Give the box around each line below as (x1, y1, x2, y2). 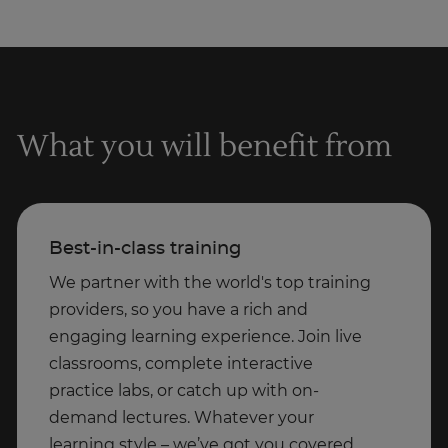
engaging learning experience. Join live (49, 329, 362, 346)
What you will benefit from (17, 127, 392, 167)
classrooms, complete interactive (49, 356, 313, 373)
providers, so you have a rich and (49, 302, 308, 319)
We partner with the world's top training (49, 275, 371, 292)
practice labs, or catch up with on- (49, 383, 319, 400)
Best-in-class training (49, 240, 241, 259)
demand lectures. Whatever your (49, 410, 314, 427)
